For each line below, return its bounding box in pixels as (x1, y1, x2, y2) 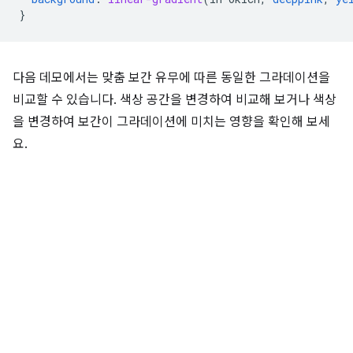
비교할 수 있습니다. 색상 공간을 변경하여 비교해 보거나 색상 (13, 92, 336, 109)
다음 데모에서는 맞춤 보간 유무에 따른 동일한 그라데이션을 (13, 70, 330, 87)
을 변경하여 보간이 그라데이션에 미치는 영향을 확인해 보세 (13, 114, 330, 131)
